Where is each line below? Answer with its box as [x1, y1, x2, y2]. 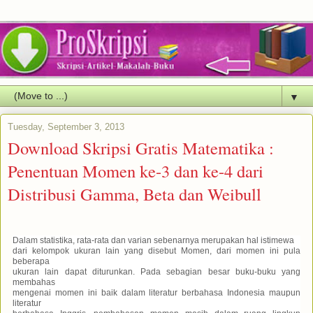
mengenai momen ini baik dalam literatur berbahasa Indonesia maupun [13, 287, 300, 298]
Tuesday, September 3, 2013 [8, 121, 124, 132]
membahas [13, 277, 55, 287]
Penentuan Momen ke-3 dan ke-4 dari [8, 159, 263, 182]
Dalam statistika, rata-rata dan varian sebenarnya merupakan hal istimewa [13, 235, 294, 245]
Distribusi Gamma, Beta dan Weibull [8, 182, 261, 205]
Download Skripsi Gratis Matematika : [8, 136, 274, 159]
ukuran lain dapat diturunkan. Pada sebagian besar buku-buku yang [13, 266, 300, 277]
